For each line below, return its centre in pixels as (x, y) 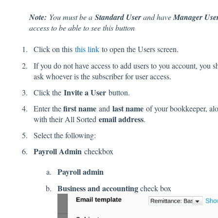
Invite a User (86, 92)
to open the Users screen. (139, 49)
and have (157, 17)
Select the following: (64, 135)
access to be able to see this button (82, 28)
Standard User (118, 17)
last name (128, 108)
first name (80, 108)
